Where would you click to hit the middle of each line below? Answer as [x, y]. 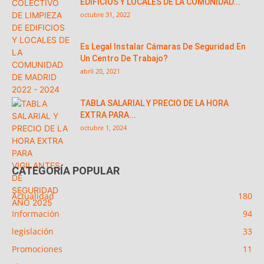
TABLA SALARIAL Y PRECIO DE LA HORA [154, 103]
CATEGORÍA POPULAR [66, 171]
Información [36, 214]
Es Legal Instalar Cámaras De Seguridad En [163, 47]
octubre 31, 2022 [105, 15]
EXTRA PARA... [108, 115]
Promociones [37, 249]
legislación [33, 232]
